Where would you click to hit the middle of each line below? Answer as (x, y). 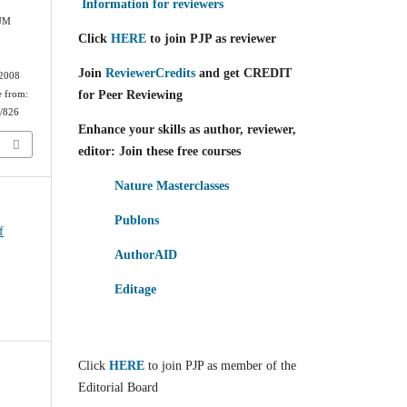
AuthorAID (146, 254)
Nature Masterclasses (172, 185)
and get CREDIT (243, 73)
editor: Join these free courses (159, 151)
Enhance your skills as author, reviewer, (187, 129)
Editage (135, 289)
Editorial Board (118, 387)
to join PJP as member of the (222, 365)
